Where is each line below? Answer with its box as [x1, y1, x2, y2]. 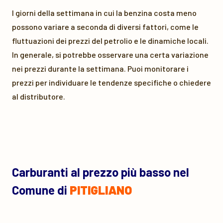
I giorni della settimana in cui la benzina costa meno [12, 8, 197, 17]
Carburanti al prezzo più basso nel [12, 165, 189, 179]
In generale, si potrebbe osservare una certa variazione [12, 50, 209, 59]
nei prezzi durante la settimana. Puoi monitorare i [12, 64, 189, 73]
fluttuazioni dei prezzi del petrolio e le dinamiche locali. [12, 36, 209, 45]
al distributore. [12, 92, 65, 101]
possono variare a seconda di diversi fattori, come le [12, 22, 199, 31]
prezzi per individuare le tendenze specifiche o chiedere [12, 78, 211, 87]
